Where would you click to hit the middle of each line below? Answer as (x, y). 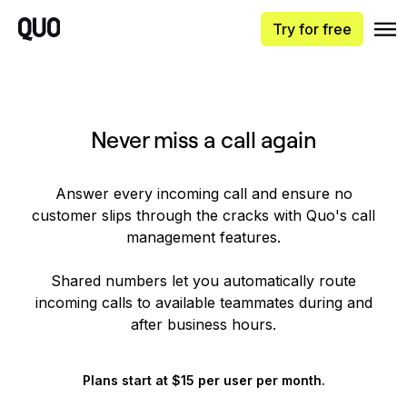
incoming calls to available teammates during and (203, 303)
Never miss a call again (203, 139)
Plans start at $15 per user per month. (203, 380)
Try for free (312, 29)
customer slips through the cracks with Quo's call (203, 215)
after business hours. (203, 324)
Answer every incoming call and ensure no (203, 194)
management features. (203, 237)
